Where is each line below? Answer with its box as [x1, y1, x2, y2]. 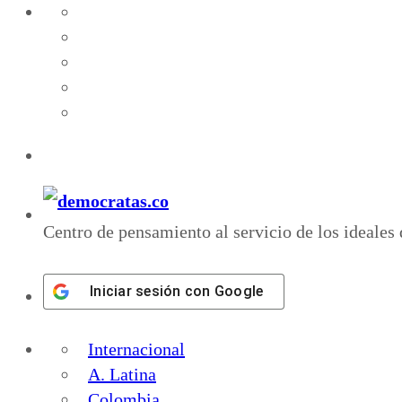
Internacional [88, 338, 185, 359]
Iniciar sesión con [90, 282, 214, 300]
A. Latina [88, 363, 156, 384]
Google [214, 282, 264, 300]
